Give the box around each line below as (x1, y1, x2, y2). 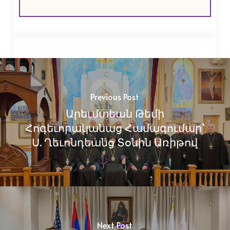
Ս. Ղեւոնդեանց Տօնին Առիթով (32, 134, 198, 149)
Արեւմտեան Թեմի (65, 105, 164, 121)
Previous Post (90, 90, 140, 102)
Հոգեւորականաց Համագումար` (25, 120, 205, 135)
